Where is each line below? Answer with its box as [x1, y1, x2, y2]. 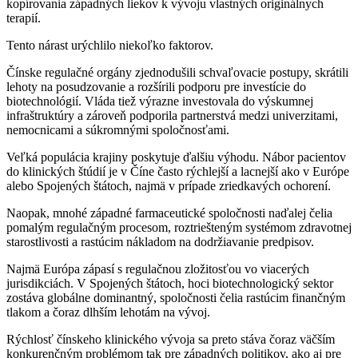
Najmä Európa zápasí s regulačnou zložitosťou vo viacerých [6, 262, 309, 276]
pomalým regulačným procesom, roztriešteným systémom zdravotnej [6, 221, 352, 235]
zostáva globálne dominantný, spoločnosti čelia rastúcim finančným [6, 291, 345, 305]
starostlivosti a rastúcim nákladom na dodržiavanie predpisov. [6, 235, 314, 249]
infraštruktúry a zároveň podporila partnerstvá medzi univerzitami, [6, 109, 338, 123]
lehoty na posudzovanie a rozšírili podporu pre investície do [6, 80, 306, 94]
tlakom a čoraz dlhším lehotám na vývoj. [6, 305, 210, 320]
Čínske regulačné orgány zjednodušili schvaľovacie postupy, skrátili [6, 66, 348, 80]
